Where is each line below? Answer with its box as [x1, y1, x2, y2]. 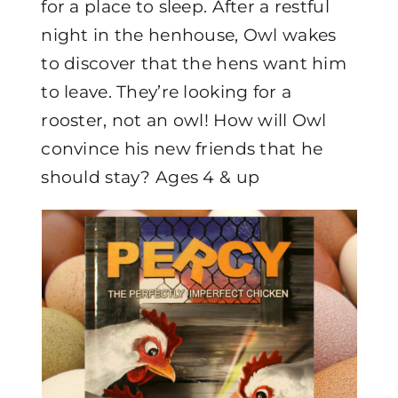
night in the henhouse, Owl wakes [41, 25, 337, 45]
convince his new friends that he [41, 139, 323, 159]
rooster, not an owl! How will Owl [41, 110, 327, 131]
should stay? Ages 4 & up [41, 167, 260, 187]
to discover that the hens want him [41, 53, 346, 74]
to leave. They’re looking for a [41, 82, 292, 102]
